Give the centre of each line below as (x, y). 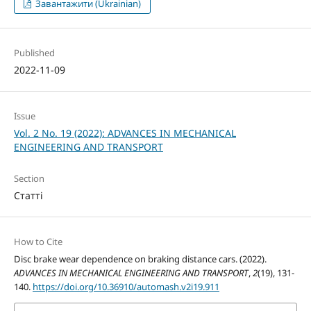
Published (34, 52)
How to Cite (38, 241)
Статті (28, 195)
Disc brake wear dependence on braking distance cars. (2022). (140, 259)
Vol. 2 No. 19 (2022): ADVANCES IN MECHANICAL (125, 133)
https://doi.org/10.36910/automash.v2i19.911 (126, 286)
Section (29, 178)
